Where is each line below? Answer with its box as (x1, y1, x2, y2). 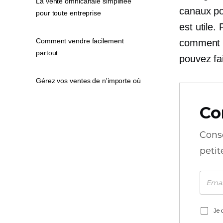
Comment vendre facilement (36, 37, 124, 45)
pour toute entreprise (36, 9, 101, 17)
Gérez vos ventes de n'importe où (36, 77, 141, 85)
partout (36, 49, 58, 57)
